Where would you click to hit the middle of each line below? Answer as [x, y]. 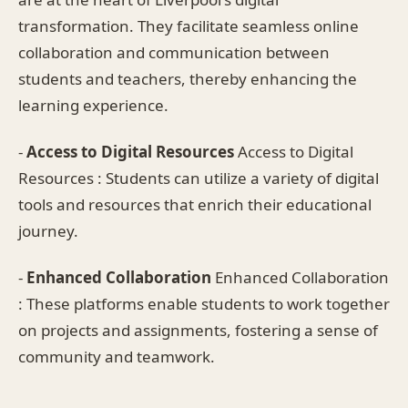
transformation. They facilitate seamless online [189, 25]
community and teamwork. [117, 356]
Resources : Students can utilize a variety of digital [199, 178]
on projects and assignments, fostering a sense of [198, 330]
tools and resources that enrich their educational [195, 204]
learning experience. [93, 105]
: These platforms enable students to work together [204, 303]
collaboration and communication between [174, 52]
